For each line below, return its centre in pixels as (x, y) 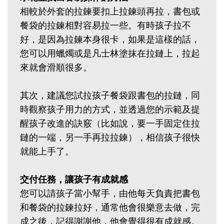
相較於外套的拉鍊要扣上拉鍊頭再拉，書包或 (110, 11)
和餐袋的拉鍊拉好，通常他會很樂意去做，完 (110, 207)
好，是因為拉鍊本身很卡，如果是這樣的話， (110, 39)
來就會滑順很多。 (56, 67)
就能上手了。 (47, 151)
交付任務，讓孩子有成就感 (74, 179)
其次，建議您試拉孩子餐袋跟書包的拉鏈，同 (110, 95)
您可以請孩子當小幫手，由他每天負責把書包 (110, 193)
